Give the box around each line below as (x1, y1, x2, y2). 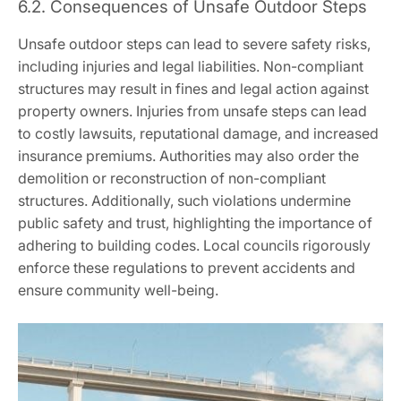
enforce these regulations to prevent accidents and (18, 259, 355, 277)
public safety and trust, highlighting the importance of (18, 214, 372, 233)
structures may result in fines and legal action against (18, 80, 369, 98)
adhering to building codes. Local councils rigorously (18, 236, 371, 255)
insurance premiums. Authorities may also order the (18, 147, 359, 166)
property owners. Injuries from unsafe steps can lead (18, 102, 367, 121)
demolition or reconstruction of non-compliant (18, 169, 326, 188)
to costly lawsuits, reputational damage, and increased (18, 124, 379, 143)
